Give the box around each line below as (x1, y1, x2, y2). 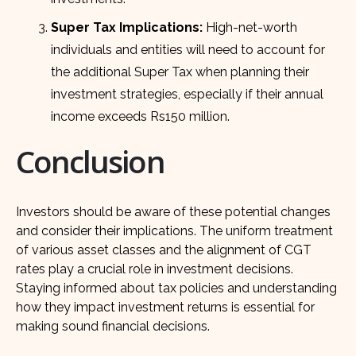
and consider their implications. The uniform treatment (16, 222, 333, 238)
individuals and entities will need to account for (51, 41, 326, 57)
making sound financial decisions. (16, 318, 210, 334)
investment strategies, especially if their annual (51, 86, 324, 102)
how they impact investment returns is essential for (16, 299, 315, 315)
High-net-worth (203, 19, 298, 35)
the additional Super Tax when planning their (51, 64, 310, 79)
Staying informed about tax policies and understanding (16, 280, 337, 296)
